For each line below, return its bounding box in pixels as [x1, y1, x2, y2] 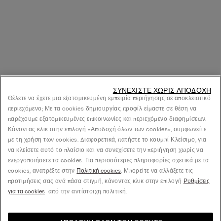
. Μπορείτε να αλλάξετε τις [121, 167, 193, 174]
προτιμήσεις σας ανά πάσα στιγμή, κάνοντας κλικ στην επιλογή [8, 178, 184, 184]
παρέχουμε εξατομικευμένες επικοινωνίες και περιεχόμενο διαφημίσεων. [8, 115, 207, 122]
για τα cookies [8, 188, 45, 195]
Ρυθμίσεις [183, 178, 210, 184]
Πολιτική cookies [76, 167, 121, 174]
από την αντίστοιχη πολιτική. [45, 188, 127, 195]
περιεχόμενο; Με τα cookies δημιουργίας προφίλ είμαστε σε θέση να [8, 105, 197, 112]
